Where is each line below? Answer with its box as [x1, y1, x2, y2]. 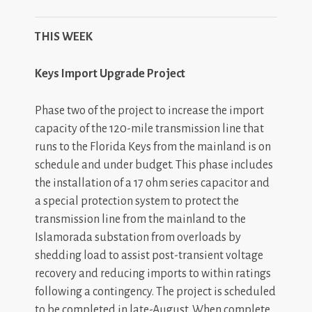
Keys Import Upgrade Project [35, 68, 185, 80]
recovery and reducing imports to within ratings [35, 267, 271, 280]
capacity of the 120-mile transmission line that [35, 123, 264, 135]
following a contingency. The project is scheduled [35, 286, 276, 298]
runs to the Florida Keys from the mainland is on [35, 141, 271, 153]
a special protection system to [35, 195, 182, 208]
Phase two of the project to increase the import [35, 104, 264, 117]
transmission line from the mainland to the [35, 213, 246, 226]
